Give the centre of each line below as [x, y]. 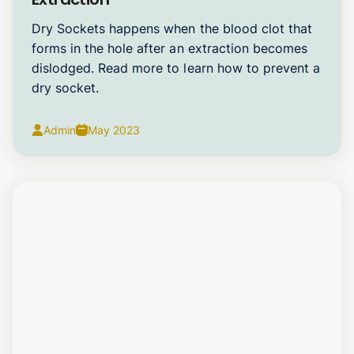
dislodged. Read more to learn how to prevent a [176, 68]
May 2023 [114, 130]
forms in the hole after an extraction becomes [169, 48]
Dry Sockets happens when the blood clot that [172, 28]
